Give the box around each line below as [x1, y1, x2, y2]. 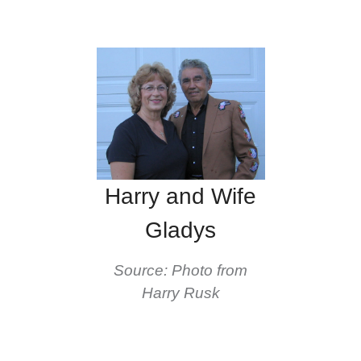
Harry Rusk [141, 284, 220, 301]
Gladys [145, 217, 216, 243]
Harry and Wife [105, 183, 256, 209]
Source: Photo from [114, 261, 247, 279]
